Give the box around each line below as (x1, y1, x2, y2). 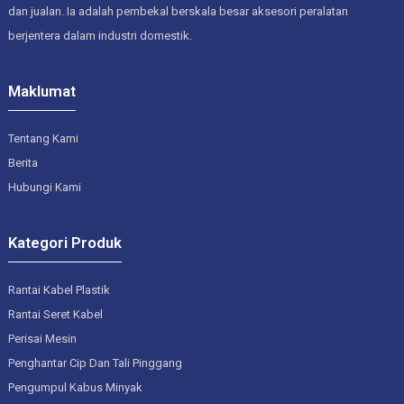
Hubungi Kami (7, 179, 81, 194)
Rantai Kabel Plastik (7, 282, 110, 297)
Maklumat (7, 81, 76, 100)
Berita (7, 155, 38, 170)
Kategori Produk (7, 233, 122, 252)
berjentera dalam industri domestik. (7, 28, 192, 42)
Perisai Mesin (7, 331, 77, 345)
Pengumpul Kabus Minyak (7, 380, 142, 394)
